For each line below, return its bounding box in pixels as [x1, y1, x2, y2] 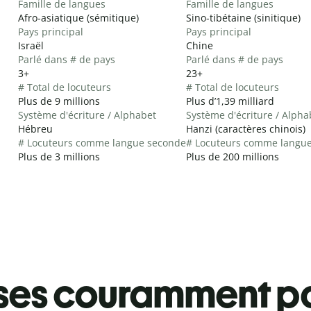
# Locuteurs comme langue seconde [18, 135, 186, 149]
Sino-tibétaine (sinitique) [186, 10, 301, 24]
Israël [18, 38, 44, 52]
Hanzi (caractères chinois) [186, 121, 305, 135]
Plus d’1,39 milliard [186, 94, 274, 108]
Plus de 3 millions [18, 149, 100, 163]
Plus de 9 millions [18, 94, 100, 108]
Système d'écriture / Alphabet [18, 108, 156, 121]
